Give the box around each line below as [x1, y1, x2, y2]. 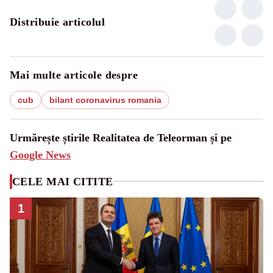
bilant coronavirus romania [49, 94, 161, 105]
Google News [10, 148, 71, 161]
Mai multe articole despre [10, 68, 138, 81]
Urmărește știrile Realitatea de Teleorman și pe [10, 131, 232, 144]
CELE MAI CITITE [12, 175, 113, 188]
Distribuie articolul [10, 15, 105, 28]
